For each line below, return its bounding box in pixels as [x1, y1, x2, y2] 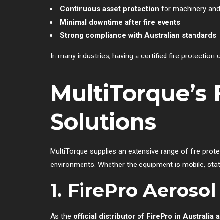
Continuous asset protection [60, 4, 159, 13]
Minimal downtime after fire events [60, 17, 180, 27]
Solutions [50, 108, 156, 135]
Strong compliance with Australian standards [60, 30, 216, 40]
